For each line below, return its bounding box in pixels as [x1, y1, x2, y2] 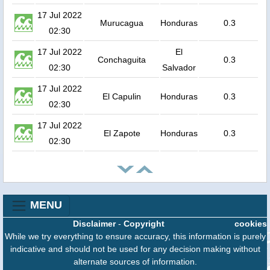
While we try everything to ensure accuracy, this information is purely [4, 231, 266, 241]
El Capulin [102, 91, 141, 101]
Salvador [162, 62, 196, 72]
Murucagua [100, 17, 143, 28]
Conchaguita [98, 54, 146, 64]
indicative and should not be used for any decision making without [10, 243, 260, 254]
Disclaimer [73, 218, 116, 228]
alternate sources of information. [73, 256, 197, 266]
